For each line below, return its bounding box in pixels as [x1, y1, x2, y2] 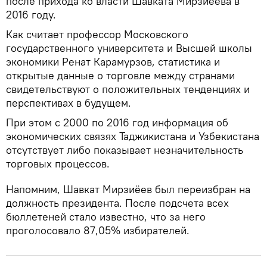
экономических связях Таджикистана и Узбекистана [6, 129, 259, 144]
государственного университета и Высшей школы [6, 41, 252, 55]
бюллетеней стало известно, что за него [6, 210, 206, 224]
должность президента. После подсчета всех [6, 196, 229, 210]
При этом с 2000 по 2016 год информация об [6, 116, 228, 130]
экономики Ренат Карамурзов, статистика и [6, 55, 220, 69]
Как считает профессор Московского [6, 27, 188, 42]
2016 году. [6, 8, 56, 22]
